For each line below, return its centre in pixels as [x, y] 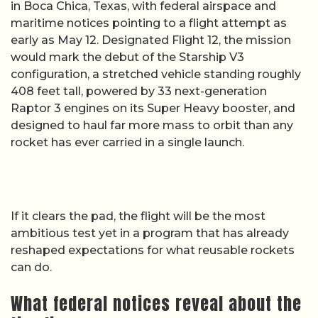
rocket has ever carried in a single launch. [127, 142]
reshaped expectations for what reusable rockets [153, 250]
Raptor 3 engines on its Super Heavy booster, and [153, 108]
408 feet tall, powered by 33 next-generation [139, 91]
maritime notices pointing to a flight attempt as [149, 23]
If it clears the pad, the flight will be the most [138, 216]
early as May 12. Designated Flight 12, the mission [151, 40]
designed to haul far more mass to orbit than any [152, 125]
